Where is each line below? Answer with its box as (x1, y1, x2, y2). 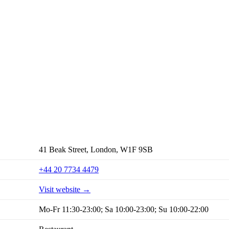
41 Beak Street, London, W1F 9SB (39, 145, 153, 154)
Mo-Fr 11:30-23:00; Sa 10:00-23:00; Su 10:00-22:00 (39, 205, 209, 214)
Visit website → (39, 185, 90, 194)
